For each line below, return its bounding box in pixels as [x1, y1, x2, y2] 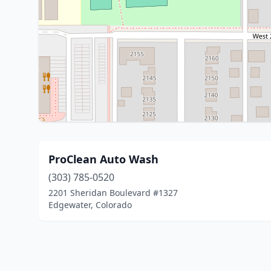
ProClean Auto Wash [48, 152, 158, 166]
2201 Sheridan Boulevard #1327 [48, 187, 178, 198]
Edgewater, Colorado [48, 199, 132, 211]
